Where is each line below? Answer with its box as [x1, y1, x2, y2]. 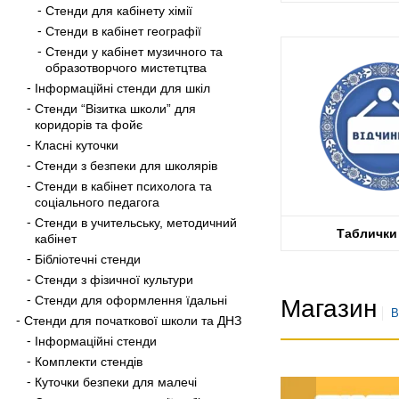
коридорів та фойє [35, 117, 142, 132]
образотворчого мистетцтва [45, 60, 207, 75]
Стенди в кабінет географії [45, 23, 201, 38]
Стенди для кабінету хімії [45, 3, 192, 18]
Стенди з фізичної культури [35, 272, 193, 287]
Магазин [281, 294, 377, 322]
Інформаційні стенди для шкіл [35, 80, 210, 95]
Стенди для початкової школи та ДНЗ [24, 313, 241, 328]
